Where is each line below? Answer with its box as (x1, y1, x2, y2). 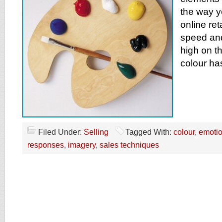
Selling (84, 128, 109, 136)
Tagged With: (125, 128, 173, 136)
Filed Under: (38, 128, 84, 136)
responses (27, 141, 64, 149)
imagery (68, 141, 96, 149)
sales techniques (100, 141, 159, 149)
